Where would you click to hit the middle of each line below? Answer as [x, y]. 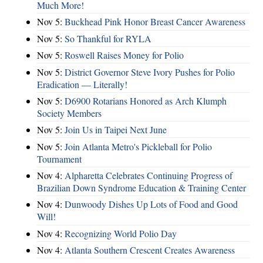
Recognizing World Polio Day [121, 233]
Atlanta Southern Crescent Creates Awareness [150, 250]
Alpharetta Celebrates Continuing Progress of [149, 176]
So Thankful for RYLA [108, 38]
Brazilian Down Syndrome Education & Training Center [141, 188]
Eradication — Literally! [82, 84]
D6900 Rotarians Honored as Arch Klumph [146, 100]
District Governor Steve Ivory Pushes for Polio [150, 72]
